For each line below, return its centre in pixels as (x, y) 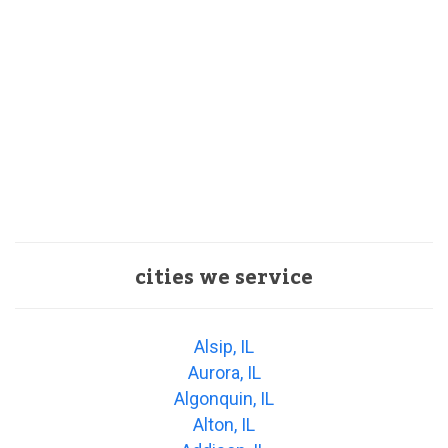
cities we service (224, 278)
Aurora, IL (224, 373)
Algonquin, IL (224, 399)
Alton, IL (224, 425)
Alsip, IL (224, 347)
